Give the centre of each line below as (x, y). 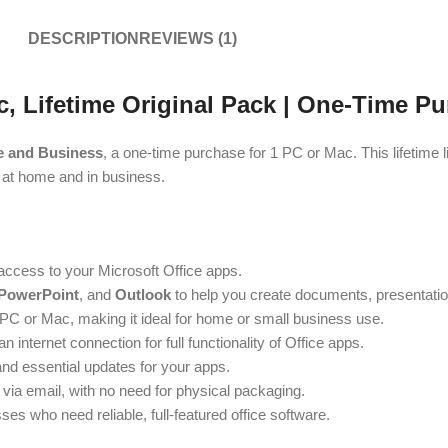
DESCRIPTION (83, 38)
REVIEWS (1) (187, 38)
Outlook (143, 294)
